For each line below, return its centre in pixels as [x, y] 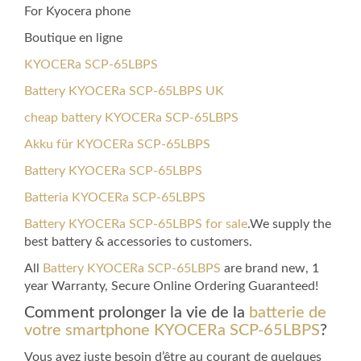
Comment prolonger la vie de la [137, 313]
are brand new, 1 [270, 269]
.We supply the [289, 224]
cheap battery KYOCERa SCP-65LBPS [131, 118]
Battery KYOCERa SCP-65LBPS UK [124, 91]
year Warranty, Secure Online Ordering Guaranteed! [171, 286]
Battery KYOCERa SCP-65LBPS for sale [136, 224]
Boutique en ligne [73, 38]
